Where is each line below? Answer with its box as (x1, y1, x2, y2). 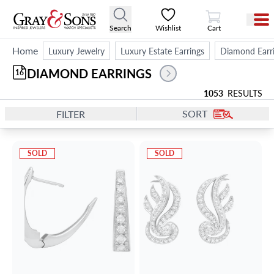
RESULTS (223, 87, 263, 99)
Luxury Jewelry (48, 45, 105, 57)
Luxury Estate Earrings (120, 45, 204, 57)
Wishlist (155, 22, 182, 33)
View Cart (213, 4, 245, 15)
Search (109, 22, 132, 33)
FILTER (56, 107, 85, 121)
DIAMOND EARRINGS (27, 65, 155, 82)
